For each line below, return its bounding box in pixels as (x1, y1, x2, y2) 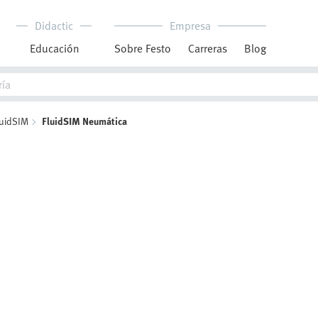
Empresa (170, 17, 211, 34)
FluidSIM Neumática (42, 114, 127, 128)
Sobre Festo (114, 40, 171, 57)
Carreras (188, 40, 227, 57)
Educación (29, 40, 79, 57)
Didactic (35, 17, 73, 34)
